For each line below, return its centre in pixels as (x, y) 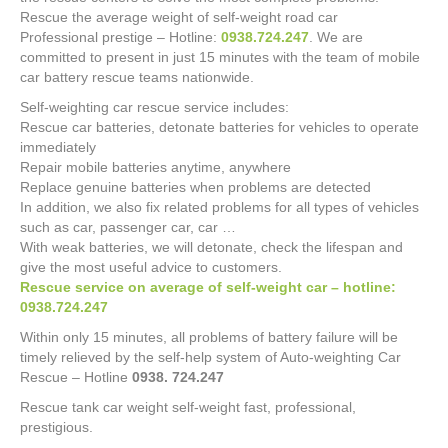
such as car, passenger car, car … (128, 227)
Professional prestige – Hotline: (120, 37)
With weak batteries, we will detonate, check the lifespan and (211, 247)
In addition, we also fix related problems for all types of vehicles (219, 207)
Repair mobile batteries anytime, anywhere (155, 167)
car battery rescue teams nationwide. (137, 77)
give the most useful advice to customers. (151, 267)
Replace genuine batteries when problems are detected (195, 187)
